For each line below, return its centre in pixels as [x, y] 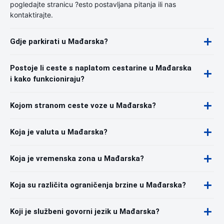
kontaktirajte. [31, 15]
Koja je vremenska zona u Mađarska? [77, 158]
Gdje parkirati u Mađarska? [59, 41]
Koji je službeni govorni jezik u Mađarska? [85, 211]
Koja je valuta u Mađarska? [59, 132]
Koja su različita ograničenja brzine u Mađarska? [98, 185]
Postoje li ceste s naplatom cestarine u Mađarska [101, 68]
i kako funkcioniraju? [47, 79]
